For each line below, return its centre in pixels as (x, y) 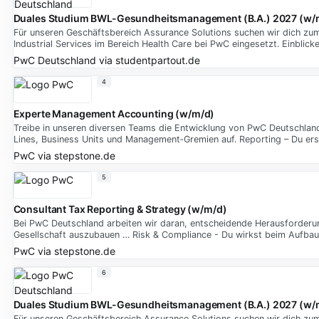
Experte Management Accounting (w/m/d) (114, 114)
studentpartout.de (157, 60)
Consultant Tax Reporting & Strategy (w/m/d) (120, 209)
